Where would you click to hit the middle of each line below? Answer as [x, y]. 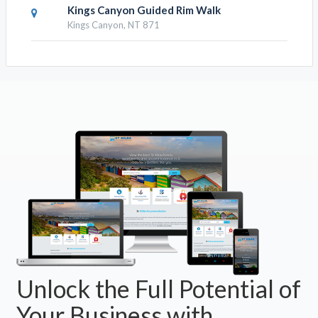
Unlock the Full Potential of [158, 288]
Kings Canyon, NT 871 [113, 25]
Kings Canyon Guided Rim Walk [144, 10]
